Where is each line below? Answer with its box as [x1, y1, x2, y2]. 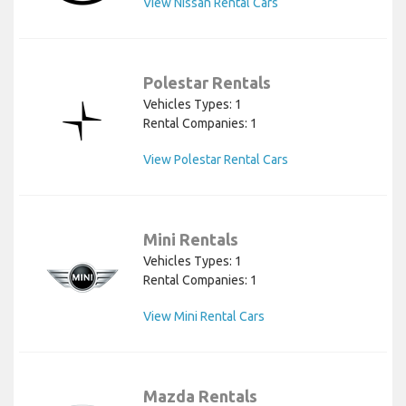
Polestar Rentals [143, 73, 271, 92]
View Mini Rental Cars [143, 309, 265, 324]
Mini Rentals [143, 230, 238, 249]
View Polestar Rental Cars [143, 152, 288, 168]
